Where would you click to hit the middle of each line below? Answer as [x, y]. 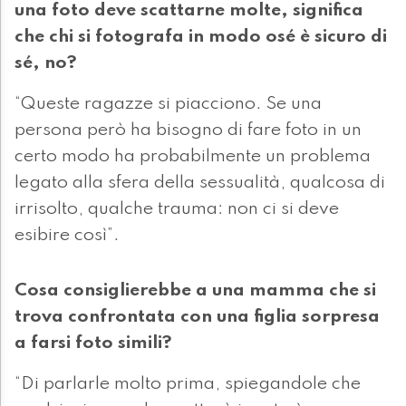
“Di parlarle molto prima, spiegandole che [188, 385]
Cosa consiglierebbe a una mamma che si [195, 291]
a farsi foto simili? [93, 344]
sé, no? [46, 64]
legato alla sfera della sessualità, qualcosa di [200, 184]
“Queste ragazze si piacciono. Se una [168, 105]
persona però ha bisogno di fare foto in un [188, 131]
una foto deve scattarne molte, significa [189, 11]
